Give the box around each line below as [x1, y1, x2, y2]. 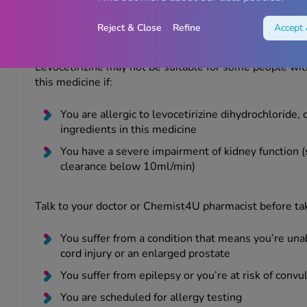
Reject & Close [97, 21, 162, 34]
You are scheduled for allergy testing [60, 290, 242, 306]
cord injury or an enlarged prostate [60, 246, 230, 262]
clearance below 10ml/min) [60, 159, 195, 175]
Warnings [34, 27, 120, 53]
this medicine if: [34, 75, 115, 90]
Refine [173, 21, 201, 34]
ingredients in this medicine [60, 122, 197, 138]
